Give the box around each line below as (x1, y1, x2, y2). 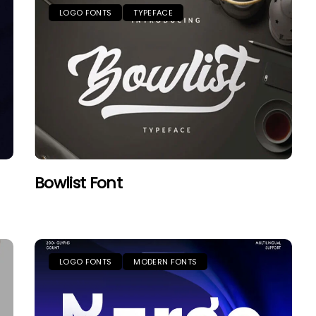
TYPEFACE (133, 7, 173, 18)
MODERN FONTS (133, 256, 197, 267)
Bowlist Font (35, 172, 123, 194)
